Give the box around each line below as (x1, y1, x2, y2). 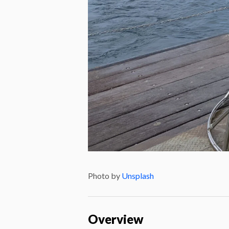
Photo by (88, 170, 122, 180)
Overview (88, 211, 144, 226)
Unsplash (122, 170, 154, 180)
